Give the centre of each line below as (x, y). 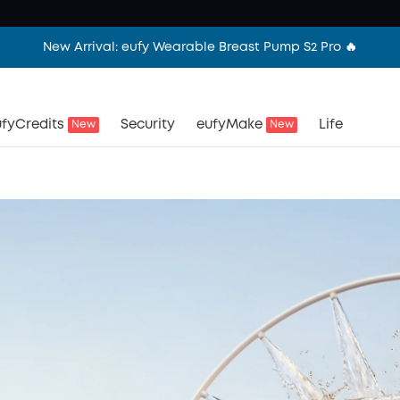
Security (148, 125)
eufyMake (229, 125)
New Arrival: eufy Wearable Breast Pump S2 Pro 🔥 (200, 47)
